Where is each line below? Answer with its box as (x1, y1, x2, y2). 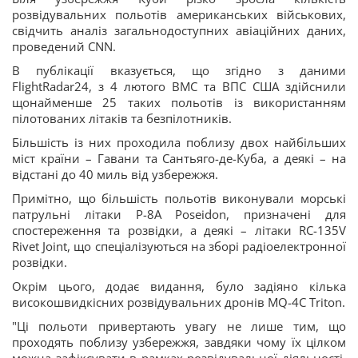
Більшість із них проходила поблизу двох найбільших (12, 134, 346, 150)
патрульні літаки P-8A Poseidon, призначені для (12, 206, 346, 222)
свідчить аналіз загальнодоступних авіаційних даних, (12, 22, 346, 38)
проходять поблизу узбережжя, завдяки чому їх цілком (12, 334, 346, 350)
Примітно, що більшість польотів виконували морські (12, 190, 346, 206)
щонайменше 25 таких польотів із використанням (12, 94, 346, 110)
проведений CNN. (12, 38, 116, 54)
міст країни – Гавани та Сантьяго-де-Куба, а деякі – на (12, 150, 346, 166)
